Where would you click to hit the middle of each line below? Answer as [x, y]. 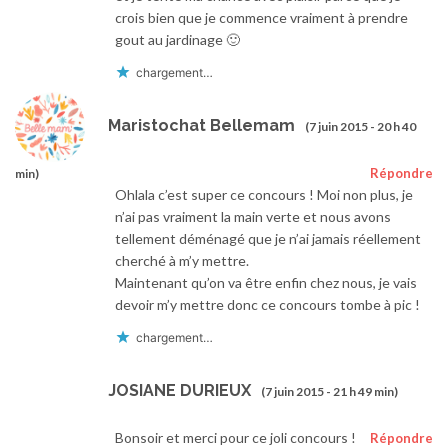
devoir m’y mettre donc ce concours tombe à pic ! [267, 305]
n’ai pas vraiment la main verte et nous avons [253, 217]
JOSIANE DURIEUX [179, 390]
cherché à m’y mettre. [182, 261]
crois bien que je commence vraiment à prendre [261, 18]
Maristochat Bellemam [201, 125]
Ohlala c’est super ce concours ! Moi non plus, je [264, 195]
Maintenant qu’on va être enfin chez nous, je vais [266, 283]
